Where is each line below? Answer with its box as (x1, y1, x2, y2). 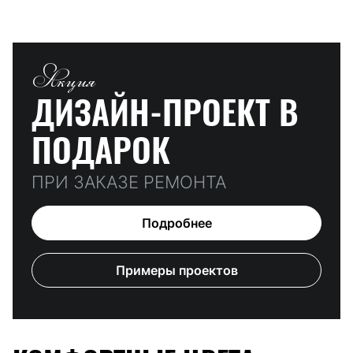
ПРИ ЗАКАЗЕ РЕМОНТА (32, 172, 226, 193)
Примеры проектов (115, 262, 238, 279)
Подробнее (141, 215, 212, 232)
